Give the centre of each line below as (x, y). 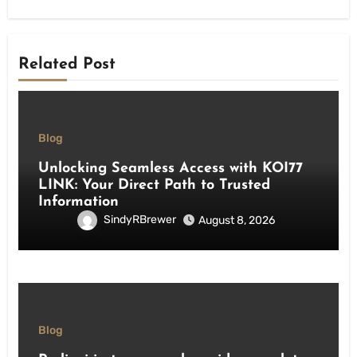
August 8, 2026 (236, 220)
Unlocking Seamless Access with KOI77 (170, 169)
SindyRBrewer (139, 220)
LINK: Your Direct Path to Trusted (154, 185)
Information (78, 202)
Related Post (67, 65)
